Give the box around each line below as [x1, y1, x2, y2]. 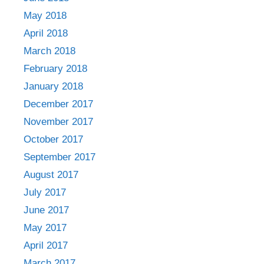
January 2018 [24, 80, 83, 92]
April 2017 [24, 239, 68, 251]
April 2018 [24, 27, 68, 39]
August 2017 [24, 169, 78, 180]
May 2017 [24, 222, 67, 233]
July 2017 [24, 186, 66, 198]
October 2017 [24, 133, 83, 145]
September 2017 [24, 151, 95, 163]
